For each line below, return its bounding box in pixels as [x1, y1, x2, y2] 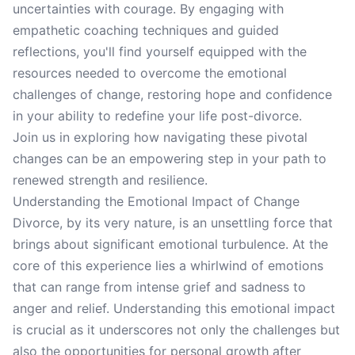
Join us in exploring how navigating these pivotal [13, 129, 307, 145]
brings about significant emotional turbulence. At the [13, 236, 328, 252]
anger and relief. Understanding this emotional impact [13, 300, 335, 316]
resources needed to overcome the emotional [13, 65, 287, 81]
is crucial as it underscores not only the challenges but [13, 322, 340, 338]
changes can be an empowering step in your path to [13, 151, 326, 166]
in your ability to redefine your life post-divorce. [13, 108, 302, 124]
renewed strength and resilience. [13, 172, 208, 188]
